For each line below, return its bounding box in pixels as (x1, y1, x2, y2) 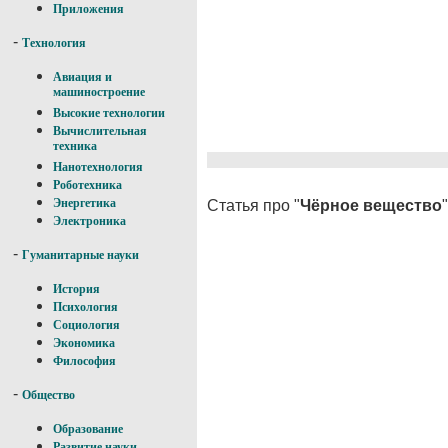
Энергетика (53, 196, 116, 210)
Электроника (53, 214, 126, 228)
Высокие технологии (53, 106, 165, 120)
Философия (53, 354, 116, 368)
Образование (53, 422, 123, 436)
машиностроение (53, 85, 145, 102)
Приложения (53, 2, 124, 16)
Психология (53, 300, 118, 314)
